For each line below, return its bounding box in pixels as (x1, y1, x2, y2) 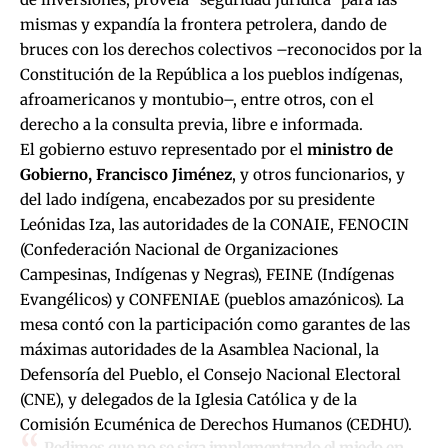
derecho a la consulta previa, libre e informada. (20, 115, 363, 135)
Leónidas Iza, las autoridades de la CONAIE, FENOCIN (20, 215, 409, 235)
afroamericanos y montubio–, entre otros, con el (20, 90, 374, 110)
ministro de (307, 140, 393, 160)
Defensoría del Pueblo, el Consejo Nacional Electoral (20, 365, 401, 385)
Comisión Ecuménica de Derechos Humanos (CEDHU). (20, 415, 412, 435)
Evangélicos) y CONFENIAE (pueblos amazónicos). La (20, 290, 404, 310)
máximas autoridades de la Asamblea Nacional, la (20, 340, 379, 360)
